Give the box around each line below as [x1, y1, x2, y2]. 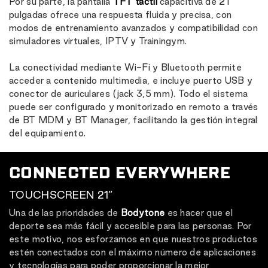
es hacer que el [167, 208, 233, 218]
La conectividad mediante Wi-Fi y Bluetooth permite [9, 62, 242, 73]
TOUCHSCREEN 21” [9, 189, 113, 201]
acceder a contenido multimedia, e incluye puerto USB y [9, 75, 253, 86]
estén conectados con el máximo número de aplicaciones [9, 247, 256, 258]
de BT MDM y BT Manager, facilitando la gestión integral [9, 115, 258, 126]
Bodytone [120, 208, 167, 218]
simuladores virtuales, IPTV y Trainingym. [9, 36, 187, 47]
